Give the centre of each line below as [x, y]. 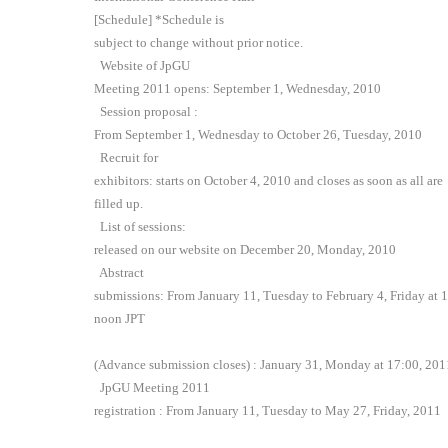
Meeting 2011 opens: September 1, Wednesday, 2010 [238, 89]
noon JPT [120, 319]
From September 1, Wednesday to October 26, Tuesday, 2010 [258, 135]
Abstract [119, 273]
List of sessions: [140, 227]
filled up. [119, 204]
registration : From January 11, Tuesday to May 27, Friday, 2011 [268, 411]
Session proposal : [146, 112]
